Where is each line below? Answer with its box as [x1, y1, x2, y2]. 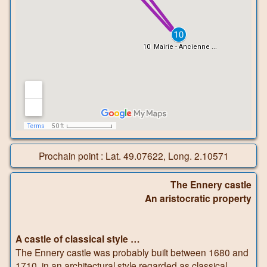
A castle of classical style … [15, 231, 140, 246]
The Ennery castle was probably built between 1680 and [15, 245, 249, 259]
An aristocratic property [145, 191, 252, 205]
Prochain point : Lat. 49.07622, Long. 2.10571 [38, 148, 229, 162]
